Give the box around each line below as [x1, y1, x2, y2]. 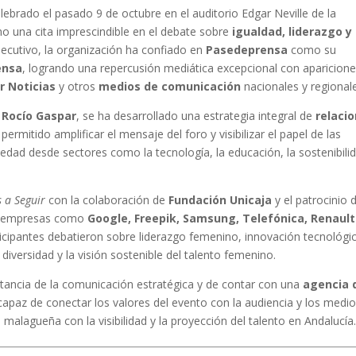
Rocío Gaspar [2, 108, 77, 123]
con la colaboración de [45, 192, 169, 207]
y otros [56, 79, 99, 94]
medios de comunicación [99, 79, 242, 94]
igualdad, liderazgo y [232, 24, 353, 39]
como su [288, 42, 337, 57]
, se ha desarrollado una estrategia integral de [76, 108, 316, 123]
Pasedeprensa [206, 42, 288, 57]
